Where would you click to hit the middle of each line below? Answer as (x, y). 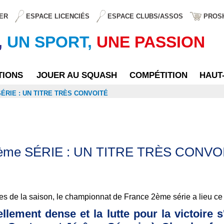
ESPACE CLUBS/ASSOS (145, 16)
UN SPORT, (49, 42)
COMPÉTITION (158, 75)
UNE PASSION (151, 42)
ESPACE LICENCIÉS (58, 16)
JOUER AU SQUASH (77, 75)
